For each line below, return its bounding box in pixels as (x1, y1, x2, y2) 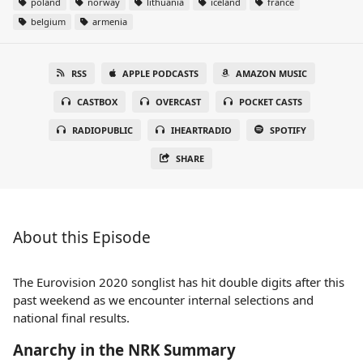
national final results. (13, 310, 130, 326)
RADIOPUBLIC (72, 124, 133, 136)
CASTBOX (76, 96, 117, 108)
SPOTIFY (270, 124, 306, 136)
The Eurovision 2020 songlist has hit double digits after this (13, 274, 344, 290)
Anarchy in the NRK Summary (13, 340, 236, 360)
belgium (28, 15, 66, 28)
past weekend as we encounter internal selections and (13, 292, 314, 308)
